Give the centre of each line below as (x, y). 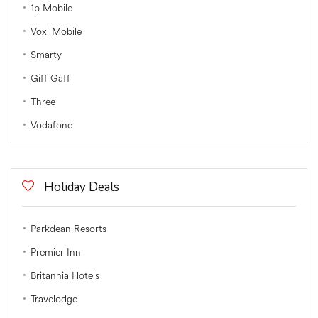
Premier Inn (56, 252)
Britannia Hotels (65, 275)
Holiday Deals (82, 187)
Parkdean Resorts (68, 229)
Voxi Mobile (56, 31)
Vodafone (51, 125)
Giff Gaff (50, 78)
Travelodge (54, 299)
